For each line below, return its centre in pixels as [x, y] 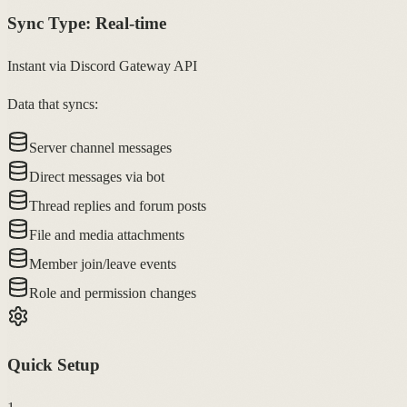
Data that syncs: [53, 104]
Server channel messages [100, 148]
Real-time [131, 24]
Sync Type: [51, 24]
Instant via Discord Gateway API [102, 66]
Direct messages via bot [97, 177]
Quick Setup [54, 364]
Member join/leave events [103, 264]
